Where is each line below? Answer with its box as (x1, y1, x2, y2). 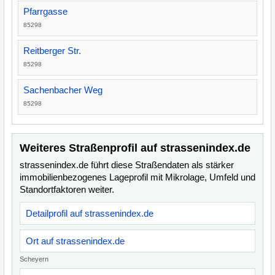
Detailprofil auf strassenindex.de (26, 208, 153, 219)
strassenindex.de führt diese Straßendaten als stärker (20, 160, 234, 170)
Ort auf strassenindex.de (26, 236, 125, 246)
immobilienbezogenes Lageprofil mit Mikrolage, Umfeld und (20, 172, 255, 182)
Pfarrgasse (23, 6, 68, 17)
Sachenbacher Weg (23, 85, 103, 95)
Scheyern (20, 255, 48, 263)
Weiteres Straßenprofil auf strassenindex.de (20, 142, 250, 154)
